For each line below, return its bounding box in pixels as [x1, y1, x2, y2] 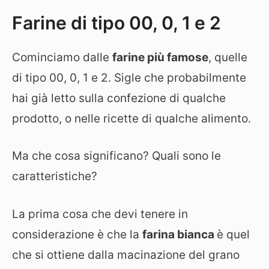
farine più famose [112, 50, 208, 64]
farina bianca [142, 227, 217, 241]
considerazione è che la [12, 227, 142, 241]
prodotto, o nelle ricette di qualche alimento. [12, 111, 251, 125]
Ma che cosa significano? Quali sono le [12, 149, 221, 163]
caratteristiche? [12, 169, 97, 183]
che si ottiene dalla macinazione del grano [12, 247, 240, 262]
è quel [217, 227, 250, 241]
